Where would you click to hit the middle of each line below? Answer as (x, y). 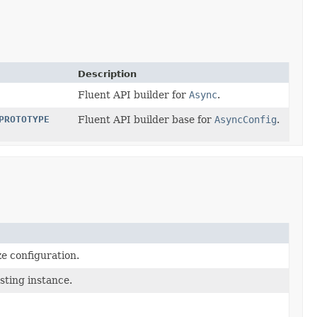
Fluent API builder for (133, 94)
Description (107, 74)
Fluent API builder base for (146, 119)
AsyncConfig (246, 119)
